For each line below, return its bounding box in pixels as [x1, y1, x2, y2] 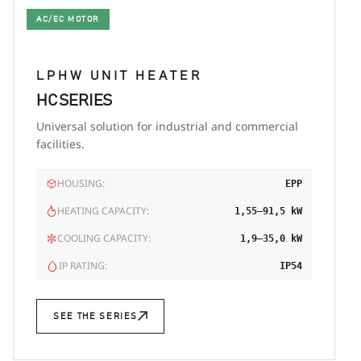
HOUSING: [57, 176, 105, 190]
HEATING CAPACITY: [57, 203, 149, 218]
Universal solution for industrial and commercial [36, 118, 298, 134]
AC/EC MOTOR [36, 15, 100, 23]
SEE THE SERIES [53, 311, 139, 321]
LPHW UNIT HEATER [36, 68, 202, 82]
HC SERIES [36, 92, 113, 109]
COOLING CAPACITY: [57, 230, 151, 245]
